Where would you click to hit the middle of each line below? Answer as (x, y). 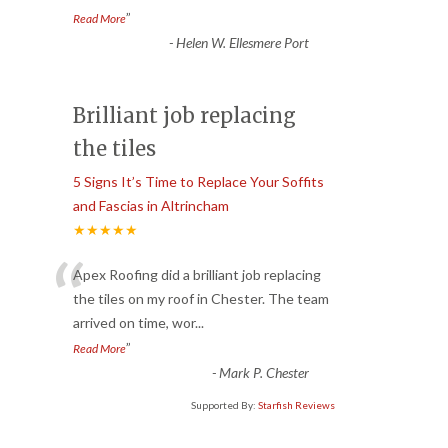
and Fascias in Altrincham (151, 205)
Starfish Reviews (296, 404)
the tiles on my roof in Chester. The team (201, 298)
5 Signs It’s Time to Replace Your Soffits (198, 181)
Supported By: (224, 404)
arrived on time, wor (134, 322)
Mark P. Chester (263, 372)
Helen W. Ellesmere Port (242, 42)
